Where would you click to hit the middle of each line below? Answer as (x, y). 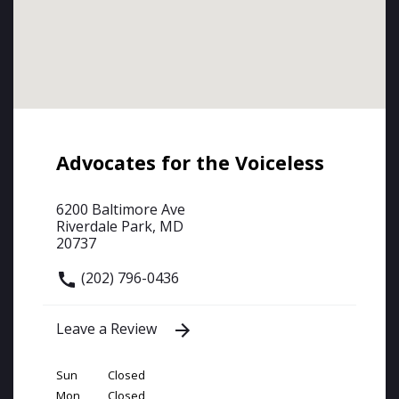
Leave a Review (108, 329)
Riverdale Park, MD (120, 226)
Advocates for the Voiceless (190, 162)
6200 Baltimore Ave (121, 209)
